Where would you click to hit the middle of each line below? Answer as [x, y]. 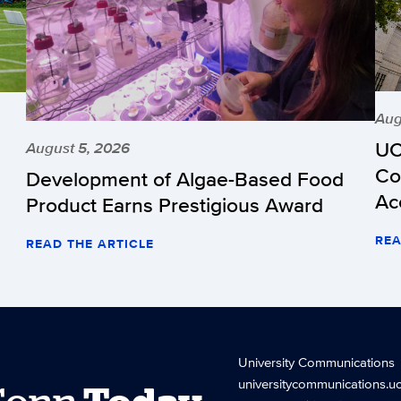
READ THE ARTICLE [90, 243]
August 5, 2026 [78, 147]
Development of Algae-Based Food [185, 178]
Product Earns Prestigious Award [175, 204]
